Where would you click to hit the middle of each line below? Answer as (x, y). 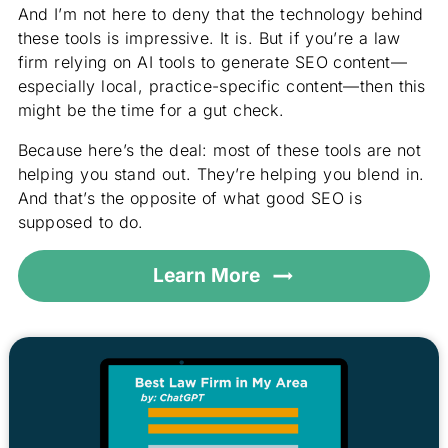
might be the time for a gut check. (151, 109)
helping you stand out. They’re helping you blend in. (221, 173)
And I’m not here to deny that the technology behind (220, 13)
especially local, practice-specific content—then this (221, 85)
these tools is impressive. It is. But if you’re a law (209, 37)
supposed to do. (80, 221)
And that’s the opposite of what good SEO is (190, 197)
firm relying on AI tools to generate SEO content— (212, 61)
